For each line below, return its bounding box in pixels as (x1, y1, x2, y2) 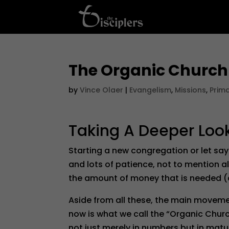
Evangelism (129, 85, 172, 95)
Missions (175, 85, 207, 95)
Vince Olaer (80, 85, 124, 95)
